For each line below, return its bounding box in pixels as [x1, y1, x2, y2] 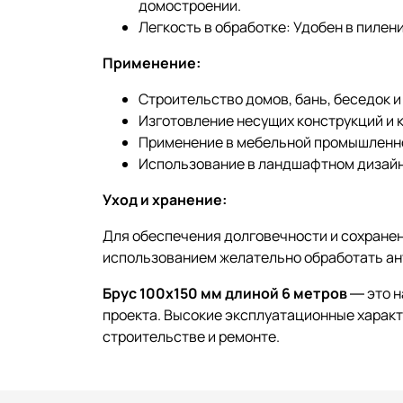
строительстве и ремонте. [103, 326, 280, 346]
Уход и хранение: [103, 189, 227, 210]
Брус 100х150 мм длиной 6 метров [103, 282, 347, 303]
